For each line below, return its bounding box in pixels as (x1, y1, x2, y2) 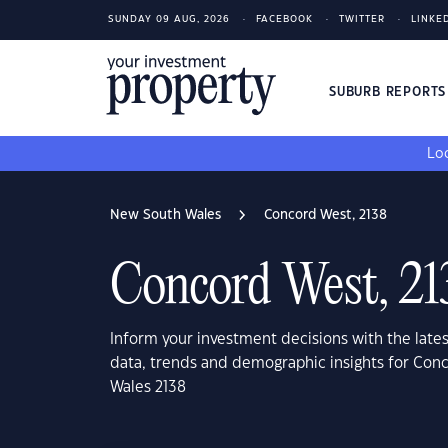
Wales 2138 (110, 380, 186, 395)
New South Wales (110, 209, 221, 221)
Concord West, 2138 (264, 209, 387, 221)
